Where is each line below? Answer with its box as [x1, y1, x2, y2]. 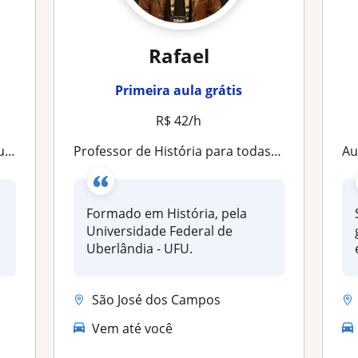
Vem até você [92, 319, 173, 337]
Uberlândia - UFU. [86, 240, 193, 257]
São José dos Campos [92, 290, 221, 308]
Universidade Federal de [86, 222, 233, 240]
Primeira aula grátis [115, 82, 243, 99]
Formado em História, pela [86, 205, 248, 222]
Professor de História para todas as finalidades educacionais [82, 142, 272, 160]
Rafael [148, 42, 209, 69]
